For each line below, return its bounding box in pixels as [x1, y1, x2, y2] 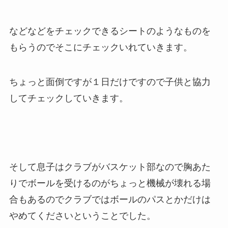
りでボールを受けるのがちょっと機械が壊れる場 [9, 178, 211, 189]
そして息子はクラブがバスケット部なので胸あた [9, 162, 211, 173]
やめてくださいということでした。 [9, 211, 156, 221]
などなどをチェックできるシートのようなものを [9, 25, 211, 36]
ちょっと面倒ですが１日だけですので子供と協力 [9, 76, 211, 87]
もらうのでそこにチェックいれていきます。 [9, 42, 192, 52]
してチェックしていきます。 [9, 93, 128, 103]
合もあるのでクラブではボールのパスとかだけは [9, 194, 211, 205]
